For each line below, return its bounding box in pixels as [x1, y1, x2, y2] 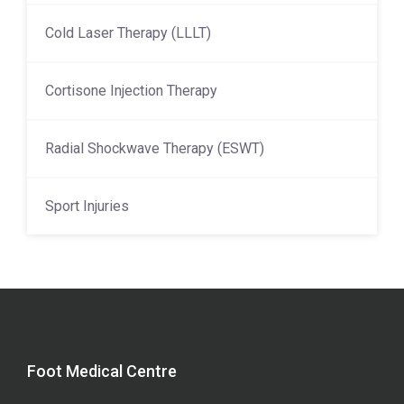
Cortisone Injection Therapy [45, 82, 217, 99]
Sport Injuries [45, 197, 129, 215]
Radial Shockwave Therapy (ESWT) [45, 140, 264, 157]
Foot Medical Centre [27, 362, 177, 381]
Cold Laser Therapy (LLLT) [45, 24, 211, 41]
